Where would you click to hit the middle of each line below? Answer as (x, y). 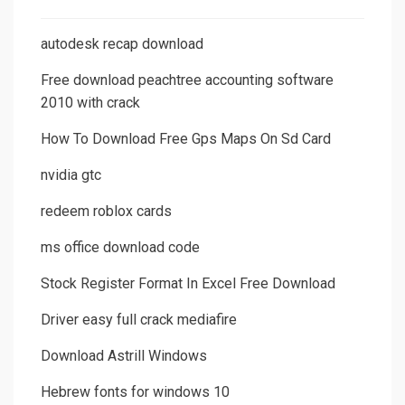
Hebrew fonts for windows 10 (135, 392)
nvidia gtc (71, 175)
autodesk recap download (122, 44)
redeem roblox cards (106, 212)
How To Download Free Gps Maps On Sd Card (186, 139)
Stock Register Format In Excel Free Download (188, 284)
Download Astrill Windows (124, 356)
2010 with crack (90, 103)
